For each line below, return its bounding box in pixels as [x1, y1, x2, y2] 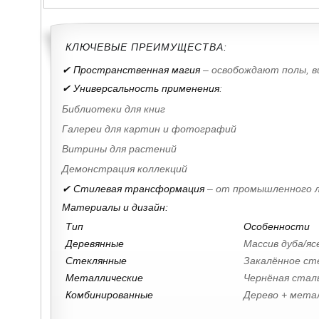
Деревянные [66, 238, 124, 250]
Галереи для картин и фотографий [62, 123, 236, 135]
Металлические [66, 272, 143, 284]
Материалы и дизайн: [62, 202, 168, 214]
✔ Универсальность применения [62, 82, 219, 94]
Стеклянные [66, 255, 127, 267]
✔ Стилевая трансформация [62, 182, 204, 194]
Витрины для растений [62, 143, 177, 155]
